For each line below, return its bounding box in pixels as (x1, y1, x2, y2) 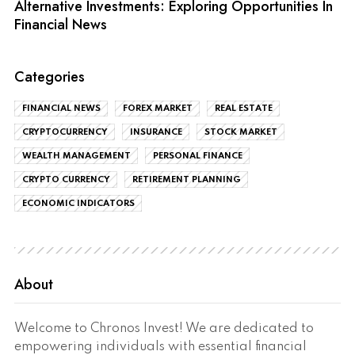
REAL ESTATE (214, 104, 273, 114)
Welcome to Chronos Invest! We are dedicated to (14, 323, 314, 336)
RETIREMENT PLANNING (132, 175, 241, 185)
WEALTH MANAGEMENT (21, 151, 131, 162)
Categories (14, 66, 85, 87)
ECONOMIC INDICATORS (21, 198, 135, 208)
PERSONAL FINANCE (152, 151, 242, 162)
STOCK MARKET (204, 128, 277, 138)
